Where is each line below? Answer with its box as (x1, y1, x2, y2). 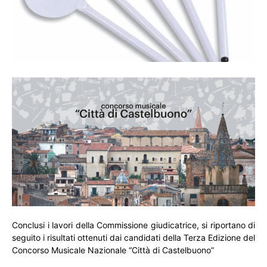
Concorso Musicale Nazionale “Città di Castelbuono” (12, 245, 214, 256)
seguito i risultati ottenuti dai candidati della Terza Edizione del (12, 232, 255, 243)
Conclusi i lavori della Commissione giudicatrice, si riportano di (12, 220, 255, 231)
